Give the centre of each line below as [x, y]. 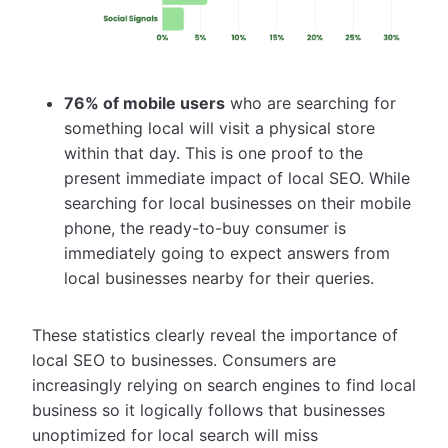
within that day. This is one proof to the [213, 152]
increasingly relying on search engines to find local [224, 384]
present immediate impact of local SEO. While [237, 177]
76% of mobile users [144, 102]
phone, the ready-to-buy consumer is [205, 227]
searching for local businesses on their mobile [237, 202]
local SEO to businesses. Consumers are [184, 359]
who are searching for [310, 102]
